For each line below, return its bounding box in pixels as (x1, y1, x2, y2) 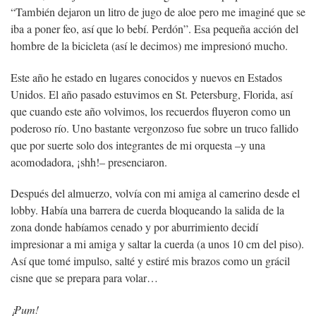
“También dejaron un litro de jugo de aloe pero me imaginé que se (11, 4, 305, 20)
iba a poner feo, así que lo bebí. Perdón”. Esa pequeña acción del (11, 20, 298, 37)
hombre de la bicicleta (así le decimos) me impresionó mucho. (11, 37, 288, 54)
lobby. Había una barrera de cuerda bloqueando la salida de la (11, 202, 284, 219)
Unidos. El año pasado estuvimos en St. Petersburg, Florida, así (11, 86, 293, 102)
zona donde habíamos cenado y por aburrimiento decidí (11, 219, 258, 236)
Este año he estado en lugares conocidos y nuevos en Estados (11, 69, 282, 85)
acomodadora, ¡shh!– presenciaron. (11, 154, 167, 170)
